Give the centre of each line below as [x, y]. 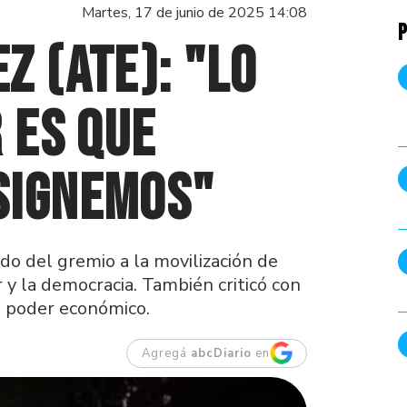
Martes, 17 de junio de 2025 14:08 [195, 13]
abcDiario [221, 353]
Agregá [166, 353]
